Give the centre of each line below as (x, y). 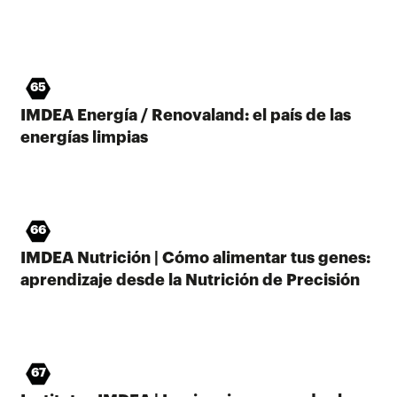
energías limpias (84, 137)
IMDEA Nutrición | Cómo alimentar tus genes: (195, 257)
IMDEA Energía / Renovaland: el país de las (186, 115)
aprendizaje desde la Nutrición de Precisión (190, 280)
